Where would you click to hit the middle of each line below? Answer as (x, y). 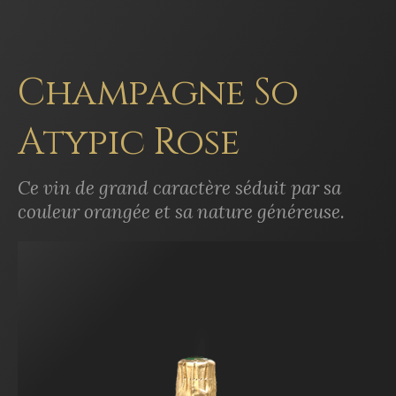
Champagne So (159, 92)
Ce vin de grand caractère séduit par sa (179, 187)
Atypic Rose (129, 142)
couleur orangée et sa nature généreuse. (181, 211)
